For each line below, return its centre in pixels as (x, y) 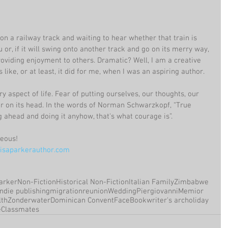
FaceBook (130, 200)
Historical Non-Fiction (92, 182)
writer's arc (166, 200)
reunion (95, 191)
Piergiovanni (157, 191)
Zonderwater (29, 200)
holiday (197, 200)
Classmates (20, 209)
